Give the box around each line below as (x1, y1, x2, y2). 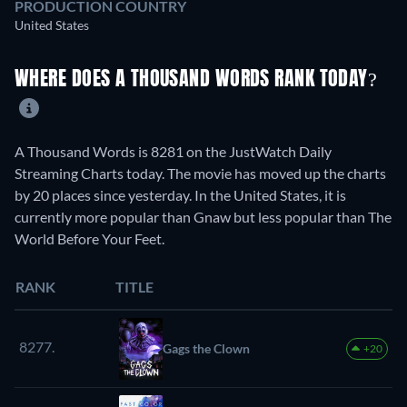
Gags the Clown (163, 340, 250, 356)
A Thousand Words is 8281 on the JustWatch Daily (15, 142, 332, 160)
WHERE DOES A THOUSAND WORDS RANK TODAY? (15, 70, 378, 91)
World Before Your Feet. (15, 229, 164, 247)
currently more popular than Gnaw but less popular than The (15, 207, 392, 225)
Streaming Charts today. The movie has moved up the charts (15, 164, 386, 182)
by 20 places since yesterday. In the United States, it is (15, 185, 346, 203)
